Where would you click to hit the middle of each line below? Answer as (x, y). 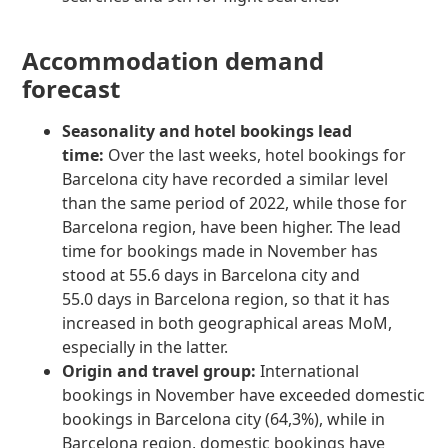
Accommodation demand (173, 60)
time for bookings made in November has (220, 250)
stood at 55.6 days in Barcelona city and (211, 274)
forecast (71, 88)
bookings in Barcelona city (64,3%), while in (224, 418)
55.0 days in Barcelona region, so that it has (226, 298)
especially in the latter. (145, 346)
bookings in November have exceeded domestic (244, 394)
